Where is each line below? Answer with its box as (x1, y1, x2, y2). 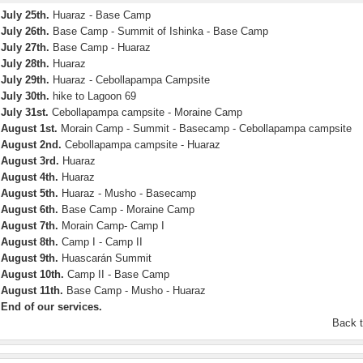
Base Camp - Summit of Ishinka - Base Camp (49, 25, 268, 37)
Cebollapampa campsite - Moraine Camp (49, 106, 242, 118)
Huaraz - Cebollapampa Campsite (49, 74, 210, 86)
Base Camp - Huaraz (49, 41, 151, 53)
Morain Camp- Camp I (58, 220, 164, 232)
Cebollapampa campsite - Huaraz (62, 139, 220, 151)
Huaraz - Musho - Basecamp (58, 187, 196, 199)
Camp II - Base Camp (64, 268, 169, 280)
